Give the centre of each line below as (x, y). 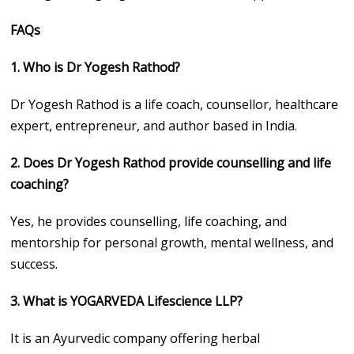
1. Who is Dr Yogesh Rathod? (96, 67)
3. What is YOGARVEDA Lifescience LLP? (127, 301)
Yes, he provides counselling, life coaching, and (149, 221)
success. (34, 264)
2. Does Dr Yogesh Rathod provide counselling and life (171, 162)
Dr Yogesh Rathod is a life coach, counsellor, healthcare (175, 104)
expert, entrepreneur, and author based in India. (154, 125)
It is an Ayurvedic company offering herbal (136, 338)
